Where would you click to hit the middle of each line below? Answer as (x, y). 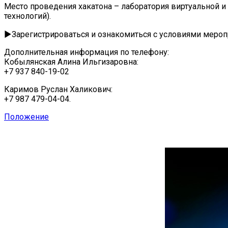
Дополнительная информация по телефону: (87, 52)
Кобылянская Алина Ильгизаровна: (71, 62)
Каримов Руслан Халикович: (58, 89)
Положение (26, 117)
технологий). (27, 16)
